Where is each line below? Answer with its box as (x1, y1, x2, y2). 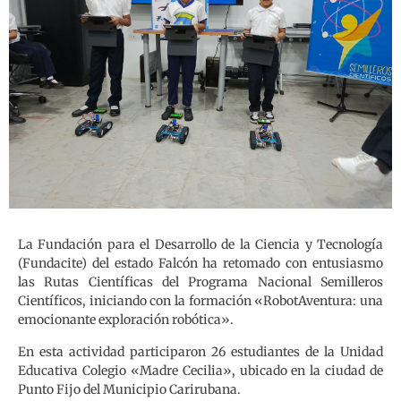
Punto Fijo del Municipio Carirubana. (18, 380, 241, 397)
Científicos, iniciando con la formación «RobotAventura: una (18, 293, 383, 310)
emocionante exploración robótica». (18, 311, 234, 328)
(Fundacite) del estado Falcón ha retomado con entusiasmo (18, 255, 383, 272)
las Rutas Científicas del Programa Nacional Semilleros (18, 274, 383, 291)
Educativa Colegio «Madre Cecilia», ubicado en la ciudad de (18, 362, 383, 379)
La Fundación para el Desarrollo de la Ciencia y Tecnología (18, 236, 383, 253)
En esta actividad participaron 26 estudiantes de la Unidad (18, 343, 383, 360)
